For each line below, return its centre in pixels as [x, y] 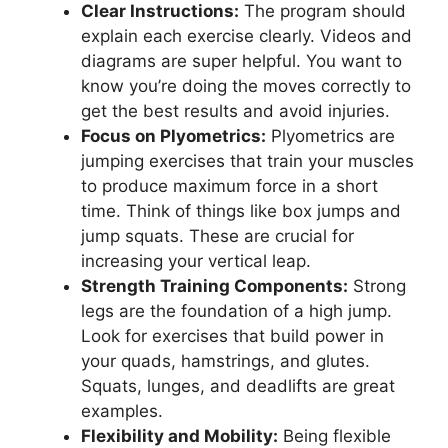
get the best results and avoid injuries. [235, 111]
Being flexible [334, 436]
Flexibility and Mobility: [179, 436]
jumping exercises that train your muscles [247, 161]
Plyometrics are [330, 136]
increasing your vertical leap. [196, 261]
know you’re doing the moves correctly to [246, 86]
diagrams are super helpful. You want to [241, 61]
